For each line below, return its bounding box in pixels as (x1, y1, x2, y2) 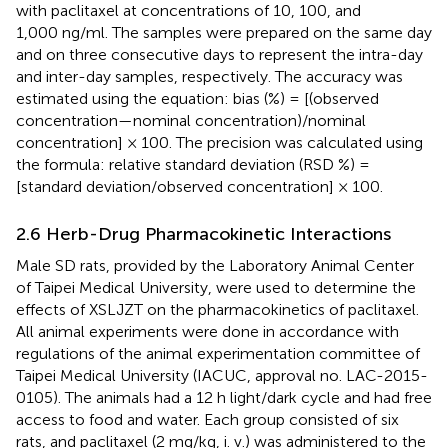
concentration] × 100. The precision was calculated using (16, 132, 423, 152)
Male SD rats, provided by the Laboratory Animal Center (16, 255, 414, 275)
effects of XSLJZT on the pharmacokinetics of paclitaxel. (16, 299, 419, 319)
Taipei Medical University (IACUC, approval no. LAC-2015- (16, 365, 428, 385)
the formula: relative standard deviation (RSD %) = (16, 154, 370, 174)
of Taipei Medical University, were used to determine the (16, 277, 416, 297)
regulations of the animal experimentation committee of (16, 343, 420, 363)
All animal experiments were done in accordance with (16, 321, 399, 341)
